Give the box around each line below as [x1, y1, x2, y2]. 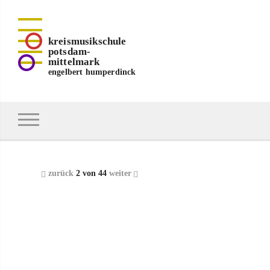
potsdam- [48, 46, 91, 57]
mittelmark [48, 56, 100, 67]
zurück [48, 169, 74, 178]
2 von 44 [73, 169, 109, 178]
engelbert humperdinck [48, 67, 136, 77]
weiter [108, 169, 131, 178]
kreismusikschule [48, 36, 127, 47]
